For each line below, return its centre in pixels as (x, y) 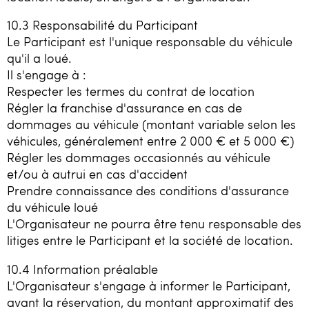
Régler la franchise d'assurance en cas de (124, 108)
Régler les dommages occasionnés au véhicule (139, 158)
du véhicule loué (52, 207)
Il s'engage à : (47, 75)
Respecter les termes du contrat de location (131, 91)
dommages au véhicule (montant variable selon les (151, 124)
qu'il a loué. (39, 58)
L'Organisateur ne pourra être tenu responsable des (154, 224)
